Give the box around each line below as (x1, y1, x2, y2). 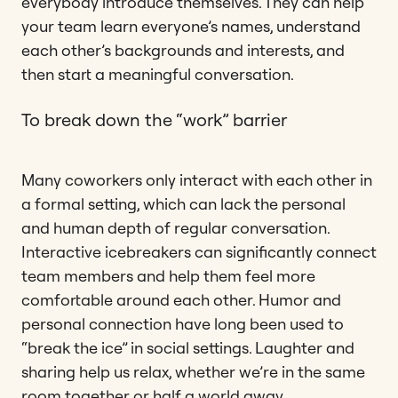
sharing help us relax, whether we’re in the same (21, 361, 365, 382)
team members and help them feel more (21, 265, 315, 286)
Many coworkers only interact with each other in (21, 169, 372, 190)
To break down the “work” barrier (21, 107, 287, 131)
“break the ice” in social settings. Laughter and (21, 337, 354, 358)
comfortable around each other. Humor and (21, 289, 341, 310)
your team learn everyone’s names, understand (21, 15, 361, 36)
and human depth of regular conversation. (21, 217, 330, 238)
